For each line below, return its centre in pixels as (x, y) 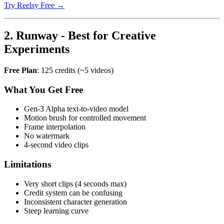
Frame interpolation (55, 127)
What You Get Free (43, 89)
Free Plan (20, 70)
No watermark (47, 136)
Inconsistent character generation (75, 201)
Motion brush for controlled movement (85, 118)
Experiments (37, 49)
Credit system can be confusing (73, 192)
